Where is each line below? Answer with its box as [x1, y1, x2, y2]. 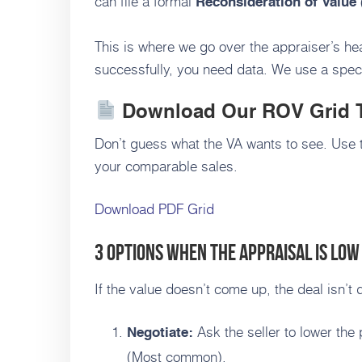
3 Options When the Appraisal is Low [95, 240, 360, 266]
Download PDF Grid [95, 198, 214, 220]
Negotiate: [127, 326, 193, 341]
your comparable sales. [95, 155, 238, 177]
